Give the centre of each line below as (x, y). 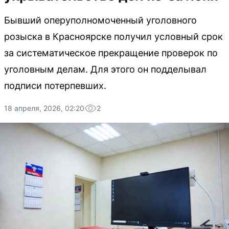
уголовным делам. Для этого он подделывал (105, 69)
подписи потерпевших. (55, 86)
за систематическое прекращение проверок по (111, 53)
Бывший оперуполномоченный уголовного (100, 20)
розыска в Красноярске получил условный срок (113, 37)
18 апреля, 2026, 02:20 (44, 108)
